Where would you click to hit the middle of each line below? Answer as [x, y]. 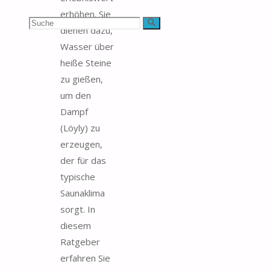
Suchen [43, 22]
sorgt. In [78, 209]
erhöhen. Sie [86, 14]
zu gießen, [82, 79]
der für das [83, 160]
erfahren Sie [85, 258]
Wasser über [87, 46]
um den [76, 95]
